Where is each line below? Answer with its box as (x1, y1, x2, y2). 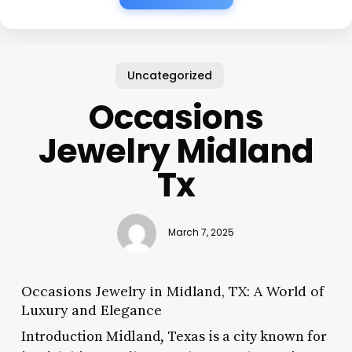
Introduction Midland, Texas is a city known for (20, 327, 327, 346)
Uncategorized (127, 67, 213, 83)
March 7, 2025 (168, 226, 235, 240)
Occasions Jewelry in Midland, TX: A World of (20, 281, 324, 300)
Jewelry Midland (38, 127, 314, 174)
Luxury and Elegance (20, 300, 162, 319)
